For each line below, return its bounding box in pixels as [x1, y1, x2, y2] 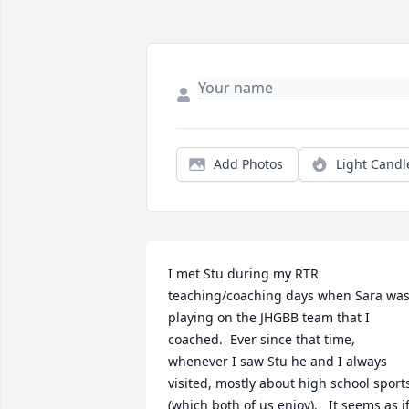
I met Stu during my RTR [168, 265, 319, 283]
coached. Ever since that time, [168, 330, 355, 349]
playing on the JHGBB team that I [168, 309, 370, 327]
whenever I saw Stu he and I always [168, 352, 387, 371]
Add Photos [214, 155, 283, 173]
